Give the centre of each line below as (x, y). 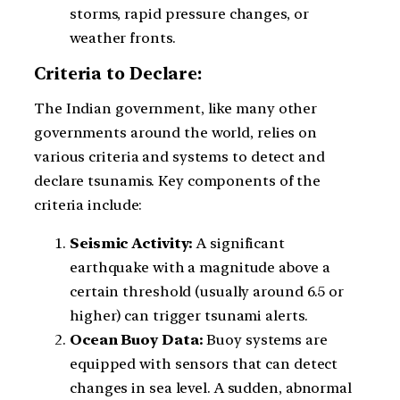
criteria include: (88, 204)
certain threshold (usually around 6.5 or (207, 292)
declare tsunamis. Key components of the (178, 180)
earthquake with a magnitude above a (200, 267)
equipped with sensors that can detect (204, 364)
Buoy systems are (265, 340)
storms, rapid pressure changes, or (189, 14)
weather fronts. (123, 38)
